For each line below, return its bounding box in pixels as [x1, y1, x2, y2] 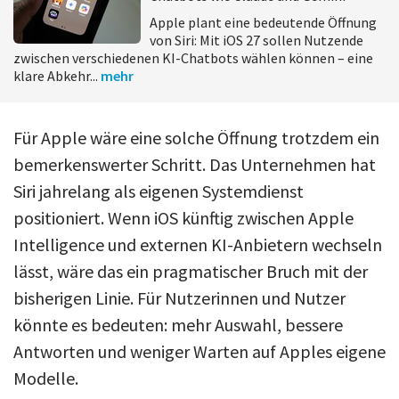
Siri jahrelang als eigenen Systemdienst [13, 179, 304, 202]
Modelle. [13, 366, 78, 389]
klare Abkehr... [13, 66, 101, 85]
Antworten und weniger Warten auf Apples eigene [13, 339, 386, 362]
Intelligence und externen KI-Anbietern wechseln [13, 232, 382, 256]
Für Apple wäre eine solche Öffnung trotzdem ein [13, 126, 379, 149]
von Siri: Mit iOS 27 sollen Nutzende [150, 30, 363, 49]
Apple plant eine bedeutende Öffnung [150, 12, 377, 31]
